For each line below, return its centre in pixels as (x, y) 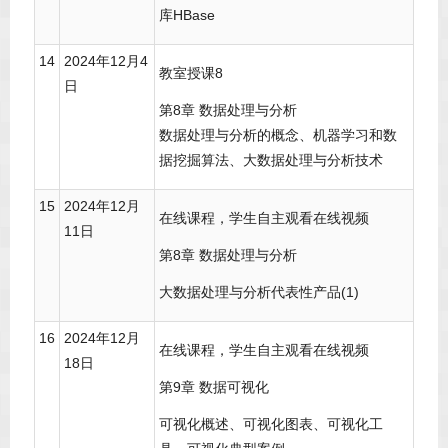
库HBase (187, 15)
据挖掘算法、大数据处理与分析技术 (271, 160)
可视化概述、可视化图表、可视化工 (271, 424)
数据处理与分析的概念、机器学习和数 (278, 135)
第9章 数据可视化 (214, 387)
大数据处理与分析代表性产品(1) (259, 292)
